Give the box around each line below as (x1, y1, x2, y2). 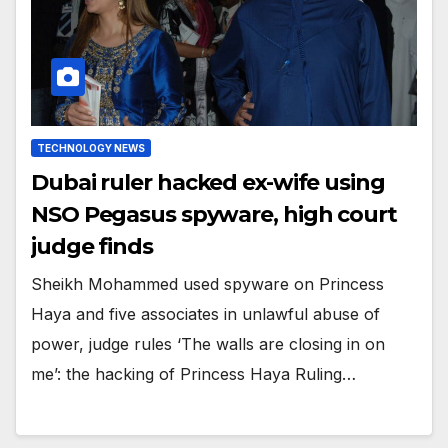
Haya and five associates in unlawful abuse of (31, 303, 380, 324)
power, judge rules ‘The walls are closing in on (31, 333, 385, 354)
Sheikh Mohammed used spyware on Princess (31, 273, 384, 294)
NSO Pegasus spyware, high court (31, 200, 397, 228)
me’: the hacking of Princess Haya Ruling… (31, 363, 356, 384)
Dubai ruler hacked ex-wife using (31, 168, 385, 196)
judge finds (31, 232, 153, 260)
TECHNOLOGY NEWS (37, 141, 145, 154)
